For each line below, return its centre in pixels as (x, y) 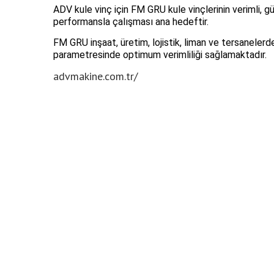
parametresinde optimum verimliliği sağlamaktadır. (160, 54)
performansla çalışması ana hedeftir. (131, 21)
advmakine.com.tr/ (95, 76)
